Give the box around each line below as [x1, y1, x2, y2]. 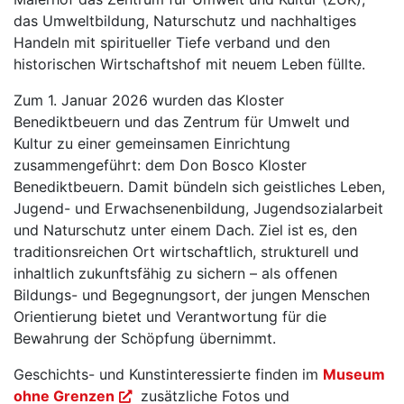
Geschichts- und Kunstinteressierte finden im [14, 365, 323, 384]
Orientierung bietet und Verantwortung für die [14, 308, 326, 326]
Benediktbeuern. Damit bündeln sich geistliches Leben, [14, 178, 385, 197]
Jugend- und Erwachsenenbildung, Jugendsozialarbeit [14, 199, 383, 218]
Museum [323, 365, 385, 384]
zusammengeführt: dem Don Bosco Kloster [14, 156, 307, 175]
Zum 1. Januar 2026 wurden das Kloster [14, 91, 284, 110]
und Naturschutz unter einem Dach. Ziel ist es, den [14, 221, 357, 240]
